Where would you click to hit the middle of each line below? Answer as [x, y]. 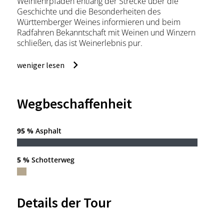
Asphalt [47, 130]
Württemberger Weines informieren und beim [98, 22]
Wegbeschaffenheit [74, 103]
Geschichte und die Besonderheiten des [88, 11]
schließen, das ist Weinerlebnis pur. [79, 43]
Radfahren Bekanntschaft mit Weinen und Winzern [106, 32]
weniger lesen [40, 65]
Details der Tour [64, 202]
